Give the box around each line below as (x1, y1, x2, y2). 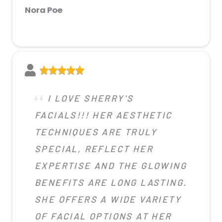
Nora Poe (25, 4, 62, 16)
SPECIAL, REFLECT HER (35, 143, 153, 154)
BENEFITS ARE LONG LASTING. (35, 176, 187, 188)
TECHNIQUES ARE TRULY (35, 126, 157, 137)
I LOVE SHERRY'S (48, 92, 134, 104)
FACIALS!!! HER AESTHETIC (35, 109, 172, 120)
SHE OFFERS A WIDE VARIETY (35, 193, 181, 205)
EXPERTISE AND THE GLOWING (35, 160, 187, 171)
